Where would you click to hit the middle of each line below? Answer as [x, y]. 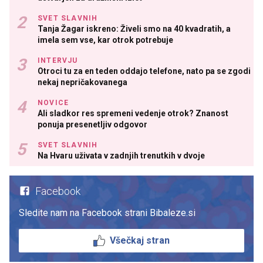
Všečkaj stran [140, 240]
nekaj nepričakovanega [82, 82]
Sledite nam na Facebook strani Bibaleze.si [107, 213]
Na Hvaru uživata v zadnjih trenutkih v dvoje [121, 155]
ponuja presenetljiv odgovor [92, 124]
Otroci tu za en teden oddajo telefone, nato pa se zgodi [144, 71]
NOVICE [53, 102]
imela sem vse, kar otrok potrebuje [105, 40]
